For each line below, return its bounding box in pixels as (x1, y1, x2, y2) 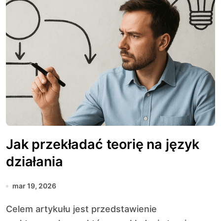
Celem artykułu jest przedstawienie (6, 204, 12, 214)
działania (6, 153, 63, 170)
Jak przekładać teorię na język (6, 136, 200, 152)
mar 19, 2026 (12, 182, 56, 190)
